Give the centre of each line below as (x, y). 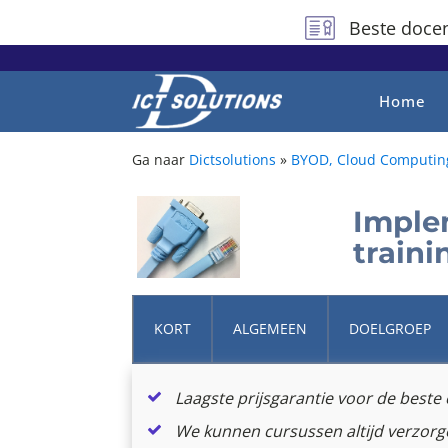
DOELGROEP (390, 328)
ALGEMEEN (270, 328)
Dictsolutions (232, 159)
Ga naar (158, 159)
